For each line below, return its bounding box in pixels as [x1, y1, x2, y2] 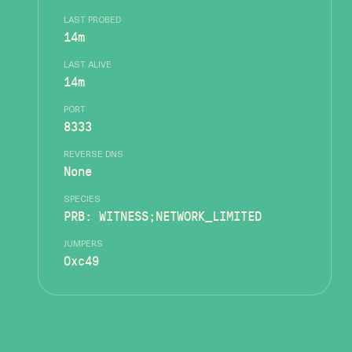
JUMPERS [64, 240, 103, 249]
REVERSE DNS [64, 151, 123, 159]
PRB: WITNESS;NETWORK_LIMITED [64, 207, 262, 225]
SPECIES [64, 196, 101, 204]
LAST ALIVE [64, 61, 112, 70]
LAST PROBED [64, 16, 121, 25]
